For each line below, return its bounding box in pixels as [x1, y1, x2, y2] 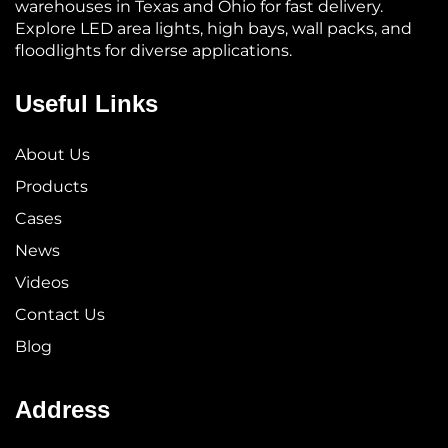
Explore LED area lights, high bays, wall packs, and [15, 18, 412, 38]
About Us [15, 144, 90, 164]
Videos [15, 272, 69, 292]
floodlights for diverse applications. [15, 40, 292, 60]
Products [15, 176, 88, 196]
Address [15, 395, 110, 423]
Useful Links [15, 89, 158, 117]
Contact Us [15, 304, 105, 324]
